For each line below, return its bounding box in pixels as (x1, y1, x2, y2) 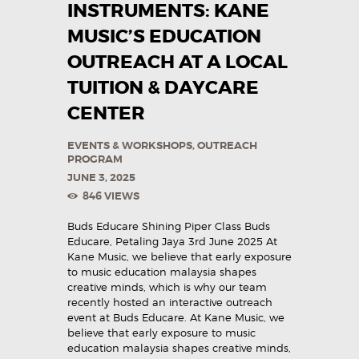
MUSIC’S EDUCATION (67, 24, 261, 48)
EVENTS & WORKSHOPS (67, 138, 192, 152)
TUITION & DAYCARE (67, 75, 259, 99)
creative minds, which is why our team (67, 280, 267, 294)
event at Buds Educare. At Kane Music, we (67, 311, 284, 325)
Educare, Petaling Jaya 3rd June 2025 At (67, 235, 277, 248)
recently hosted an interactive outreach (67, 296, 272, 309)
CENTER (67, 101, 145, 125)
